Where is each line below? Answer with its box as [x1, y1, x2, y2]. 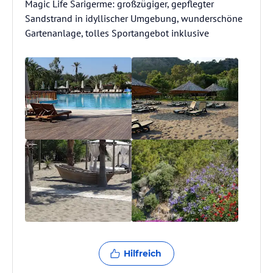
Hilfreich [124, 248, 161, 259]
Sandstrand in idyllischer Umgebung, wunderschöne [25, 12, 243, 24]
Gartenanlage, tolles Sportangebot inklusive [25, 27, 209, 39]
